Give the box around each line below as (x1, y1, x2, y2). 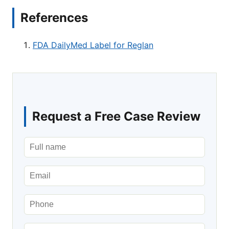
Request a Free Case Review (32, 108, 200, 124)
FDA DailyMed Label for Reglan (33, 39, 153, 50)
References (20, 10, 88, 25)
